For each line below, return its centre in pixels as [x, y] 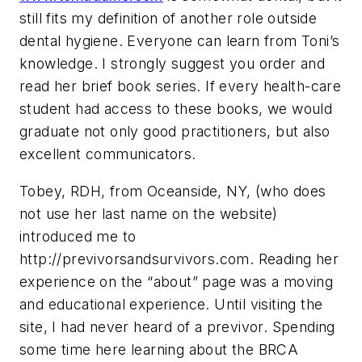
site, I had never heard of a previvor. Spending [177, 327]
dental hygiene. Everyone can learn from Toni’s [180, 41]
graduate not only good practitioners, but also [175, 132]
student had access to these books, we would [176, 109]
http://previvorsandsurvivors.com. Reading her [179, 259]
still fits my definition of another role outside [168, 19]
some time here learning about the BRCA [159, 350]
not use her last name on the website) [149, 214]
